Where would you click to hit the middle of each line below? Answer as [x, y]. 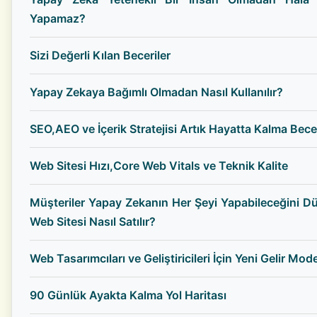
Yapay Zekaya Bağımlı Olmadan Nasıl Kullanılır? [156, 92]
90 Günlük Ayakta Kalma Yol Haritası [128, 295]
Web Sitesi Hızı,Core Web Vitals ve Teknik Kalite [159, 166]
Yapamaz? [58, 19]
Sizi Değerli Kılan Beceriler [100, 56]
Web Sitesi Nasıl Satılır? [93, 222]
